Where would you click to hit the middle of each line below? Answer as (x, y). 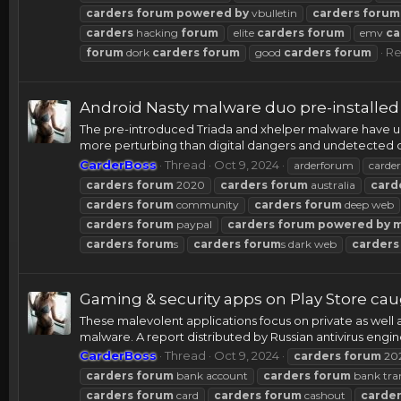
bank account (211, 376)
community (206, 204)
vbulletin (273, 13)
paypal (193, 224)
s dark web (309, 243)
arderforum (324, 165)
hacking (157, 32)
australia (332, 184)
